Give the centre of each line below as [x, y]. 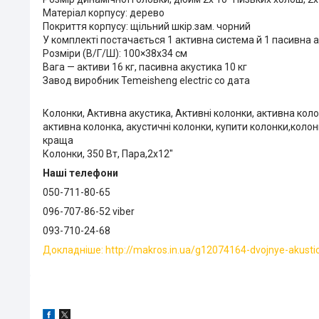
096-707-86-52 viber [89, 211]
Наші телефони [80, 173]
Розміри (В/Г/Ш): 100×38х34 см [115, 53]
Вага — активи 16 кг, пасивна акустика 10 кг [145, 67]
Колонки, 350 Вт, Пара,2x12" [108, 153]
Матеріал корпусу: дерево [104, 12]
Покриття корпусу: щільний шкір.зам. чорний [147, 26]
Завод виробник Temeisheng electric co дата [146, 80]
